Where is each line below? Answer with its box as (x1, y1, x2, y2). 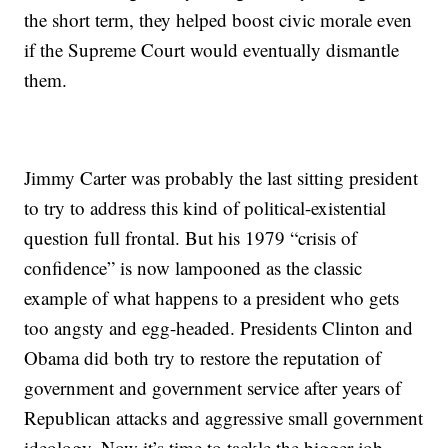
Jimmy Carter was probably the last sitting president (24, 165, 419, 191)
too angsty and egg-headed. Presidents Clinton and (24, 315, 414, 341)
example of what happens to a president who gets (24, 285, 400, 311)
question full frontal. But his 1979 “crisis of (24, 225, 358, 251)
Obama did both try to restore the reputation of (24, 345, 382, 371)
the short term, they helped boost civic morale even (24, 7, 413, 33)
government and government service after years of (24, 375, 402, 401)
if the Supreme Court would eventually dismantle (24, 37, 400, 63)
